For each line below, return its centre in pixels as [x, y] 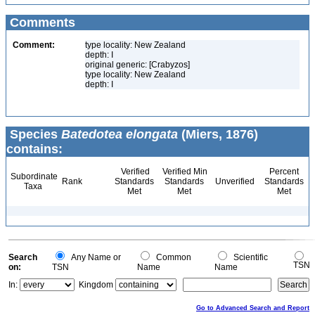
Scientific [249, 257]
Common [172, 257]
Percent [284, 172]
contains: [34, 149]
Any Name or [94, 257]
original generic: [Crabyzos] [137, 65]
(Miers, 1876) [218, 134]
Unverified [234, 181]
